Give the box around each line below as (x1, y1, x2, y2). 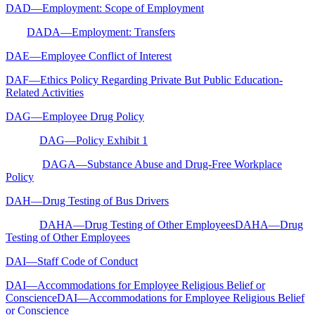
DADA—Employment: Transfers (27, 25, 175, 38)
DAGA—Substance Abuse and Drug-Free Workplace (42, 157, 282, 170)
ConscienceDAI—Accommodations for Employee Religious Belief (6, 291, 304, 304)
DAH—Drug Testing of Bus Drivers (6, 194, 169, 207)
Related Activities (6, 86, 84, 98)
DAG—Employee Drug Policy (6, 110, 144, 122)
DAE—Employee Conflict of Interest (6, 49, 172, 62)
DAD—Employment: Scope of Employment (6, 1, 204, 14)
